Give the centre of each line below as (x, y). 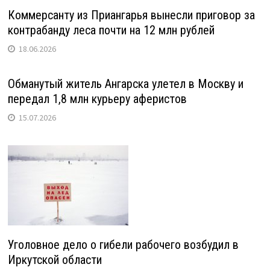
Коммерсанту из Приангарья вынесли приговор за (131, 15)
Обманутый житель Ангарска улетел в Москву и (125, 84)
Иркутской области (55, 260)
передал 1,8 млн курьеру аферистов (97, 99)
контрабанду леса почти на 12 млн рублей (111, 30)
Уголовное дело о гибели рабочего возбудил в (123, 245)
